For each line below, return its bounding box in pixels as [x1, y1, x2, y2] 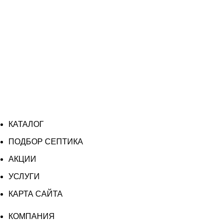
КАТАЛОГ [8, 120, 44, 128]
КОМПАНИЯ [8, 212, 55, 221]
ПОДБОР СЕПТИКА [8, 137, 83, 146]
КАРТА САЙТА [8, 190, 63, 198]
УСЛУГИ [8, 172, 40, 181]
